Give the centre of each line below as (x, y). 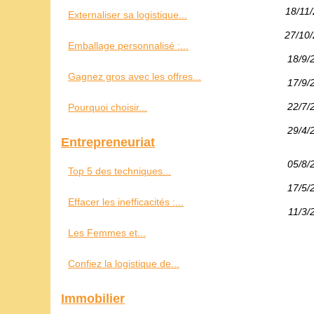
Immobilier (93, 299)
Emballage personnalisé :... (128, 46)
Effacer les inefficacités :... (126, 202)
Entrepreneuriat (108, 142)
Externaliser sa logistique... (128, 15)
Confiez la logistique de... (124, 264)
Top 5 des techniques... (120, 171)
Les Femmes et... (107, 233)
